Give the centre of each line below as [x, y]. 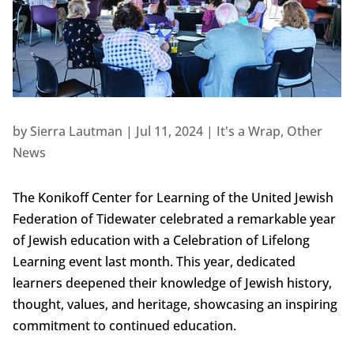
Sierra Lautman [76, 132]
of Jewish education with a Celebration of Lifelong [161, 241]
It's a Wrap [248, 132]
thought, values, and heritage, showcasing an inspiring [175, 305]
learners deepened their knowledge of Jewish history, [172, 283]
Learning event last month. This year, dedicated [154, 262]
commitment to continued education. [124, 326]
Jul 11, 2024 [169, 132]
